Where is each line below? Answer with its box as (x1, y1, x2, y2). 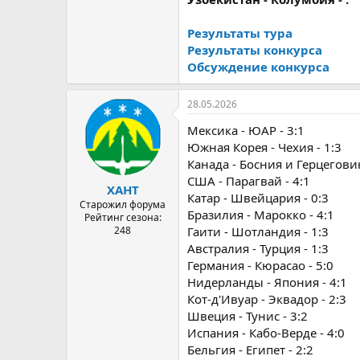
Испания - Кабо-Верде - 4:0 (187, 325, 345, 341)
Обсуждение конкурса (187, 59, 329, 75)
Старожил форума (80, 197, 166, 211)
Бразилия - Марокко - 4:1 (187, 207, 334, 223)
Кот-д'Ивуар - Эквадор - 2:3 (187, 291, 346, 307)
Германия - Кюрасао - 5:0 (187, 257, 333, 273)
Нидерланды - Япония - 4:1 (187, 274, 347, 290)
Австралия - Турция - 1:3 (187, 240, 329, 256)
